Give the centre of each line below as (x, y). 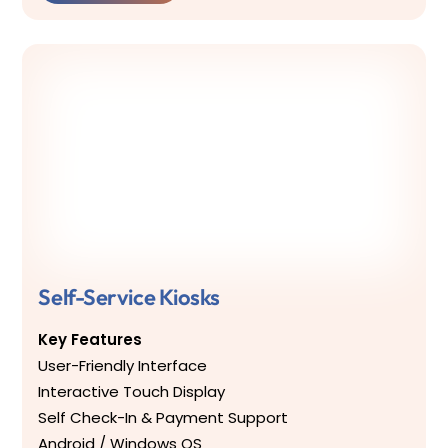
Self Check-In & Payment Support (163, 418)
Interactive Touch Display (132, 392)
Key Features (90, 340)
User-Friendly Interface (123, 366)
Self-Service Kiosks (129, 297)
